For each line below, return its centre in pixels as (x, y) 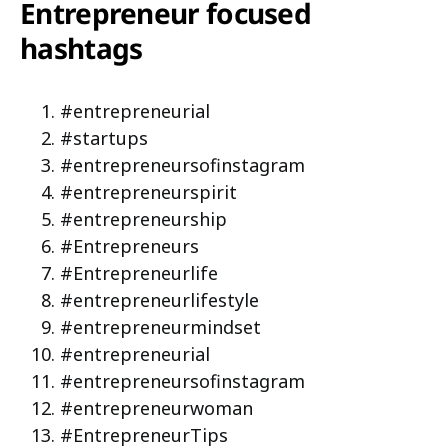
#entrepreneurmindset (160, 326)
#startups (104, 137)
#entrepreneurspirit (148, 191)
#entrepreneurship (143, 218)
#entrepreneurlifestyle (159, 299)
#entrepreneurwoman (156, 407)
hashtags (81, 47)
